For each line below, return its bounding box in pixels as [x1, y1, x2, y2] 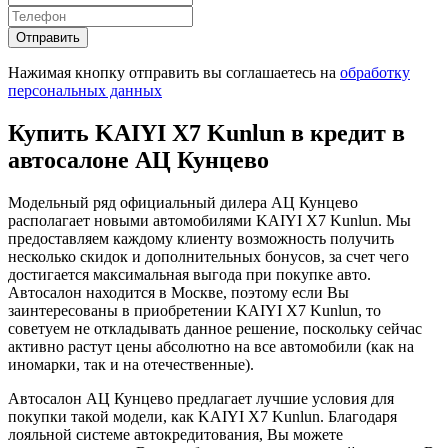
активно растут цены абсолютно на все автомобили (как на [8, 337, 414, 355]
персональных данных [8, 81, 162, 99]
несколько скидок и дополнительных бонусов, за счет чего [8, 247, 409, 265]
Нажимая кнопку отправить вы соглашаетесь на [8, 63, 340, 81]
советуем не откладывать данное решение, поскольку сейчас [8, 319, 422, 337]
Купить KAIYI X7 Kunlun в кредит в [8, 119, 405, 146]
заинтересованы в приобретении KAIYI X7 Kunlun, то [8, 301, 381, 319]
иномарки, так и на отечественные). [8, 355, 254, 373]
